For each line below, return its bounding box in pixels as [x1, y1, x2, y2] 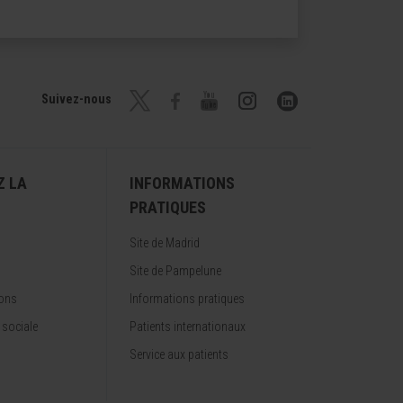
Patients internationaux [130, 319, 246, 334]
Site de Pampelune [130, 264, 221, 278]
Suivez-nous [41, 92, 112, 106]
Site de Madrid [130, 236, 200, 250]
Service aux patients [130, 347, 228, 362]
